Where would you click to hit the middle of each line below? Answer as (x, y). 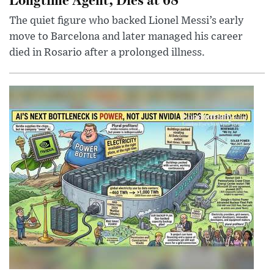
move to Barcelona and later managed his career (126, 37)
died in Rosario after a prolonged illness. (107, 53)
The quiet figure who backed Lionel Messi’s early (126, 21)
